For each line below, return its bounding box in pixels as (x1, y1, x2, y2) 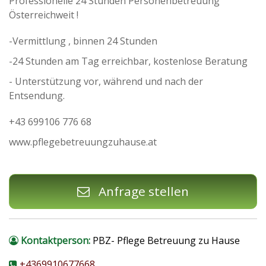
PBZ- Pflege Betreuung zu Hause (90, 233, 240, 247)
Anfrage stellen (96, 183, 189, 200)
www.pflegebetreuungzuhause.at (9, 135, 157, 149)
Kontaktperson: (21, 233, 90, 247)
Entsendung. (9, 89, 65, 103)
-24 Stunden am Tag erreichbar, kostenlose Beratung (9, 55, 248, 68)
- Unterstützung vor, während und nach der (9, 75, 203, 88)
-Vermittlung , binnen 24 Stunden (9, 34, 157, 48)
